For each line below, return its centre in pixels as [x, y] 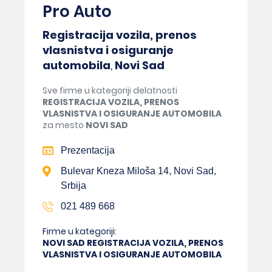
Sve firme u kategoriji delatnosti [110, 90]
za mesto [64, 125]
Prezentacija [88, 150]
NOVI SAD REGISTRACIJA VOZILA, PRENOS [133, 243]
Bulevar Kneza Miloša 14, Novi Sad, [138, 171]
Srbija [73, 185]
